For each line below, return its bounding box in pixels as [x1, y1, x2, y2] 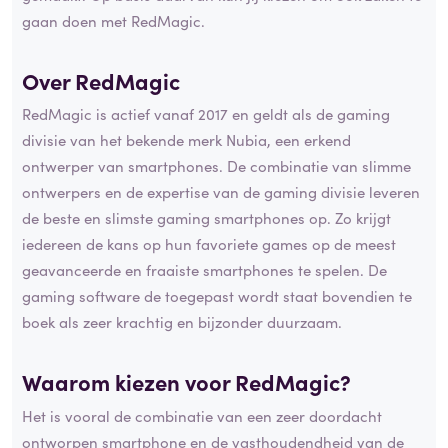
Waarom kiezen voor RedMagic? [22, 366, 351, 398]
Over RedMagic [22, 64, 180, 96]
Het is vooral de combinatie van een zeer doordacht [22, 404, 382, 426]
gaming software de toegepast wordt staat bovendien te [22, 285, 412, 307]
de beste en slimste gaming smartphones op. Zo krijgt [22, 207, 391, 229]
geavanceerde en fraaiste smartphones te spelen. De [22, 259, 387, 281]
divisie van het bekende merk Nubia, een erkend [22, 129, 351, 151]
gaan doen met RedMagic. [22, 9, 205, 31]
